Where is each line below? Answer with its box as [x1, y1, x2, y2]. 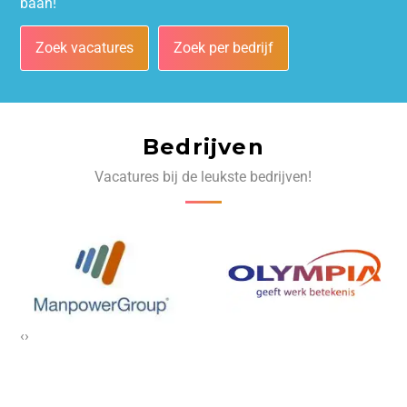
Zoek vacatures [35, 39, 134, 57]
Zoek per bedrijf [174, 39, 274, 57]
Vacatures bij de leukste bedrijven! [94, 167, 313, 185]
